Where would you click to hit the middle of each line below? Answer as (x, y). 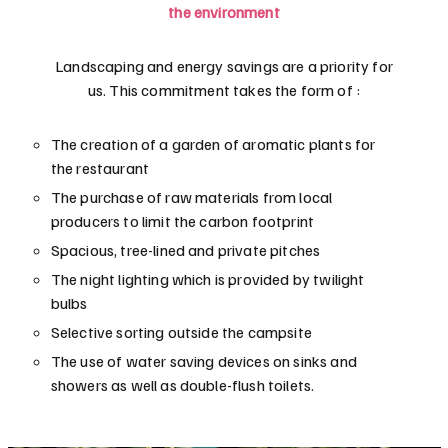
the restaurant (100, 168)
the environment (224, 12)
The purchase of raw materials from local (191, 197)
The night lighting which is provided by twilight (207, 279)
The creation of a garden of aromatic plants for (213, 144)
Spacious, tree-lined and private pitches (185, 250)
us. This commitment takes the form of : (224, 90)
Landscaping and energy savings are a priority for (224, 66)
